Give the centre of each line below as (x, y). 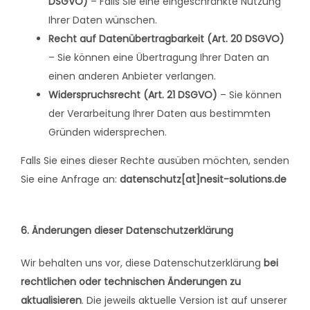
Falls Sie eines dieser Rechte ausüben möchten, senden (155, 161)
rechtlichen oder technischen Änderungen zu (131, 282)
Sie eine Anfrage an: (70, 180)
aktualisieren (51, 301)
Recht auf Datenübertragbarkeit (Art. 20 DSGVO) (166, 39)
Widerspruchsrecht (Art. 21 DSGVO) (133, 95)
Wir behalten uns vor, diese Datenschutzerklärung (142, 263)
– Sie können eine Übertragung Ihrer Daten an (159, 58)
